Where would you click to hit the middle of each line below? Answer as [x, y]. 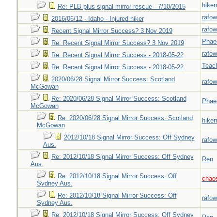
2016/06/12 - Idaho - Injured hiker [97, 19]
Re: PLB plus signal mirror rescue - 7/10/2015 [121, 7]
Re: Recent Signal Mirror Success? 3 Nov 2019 [117, 43]
